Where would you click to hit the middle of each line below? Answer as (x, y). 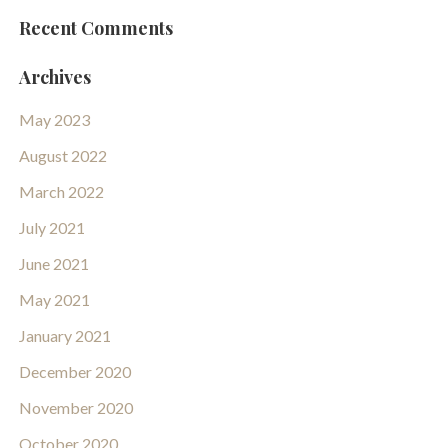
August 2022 (62, 156)
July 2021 (51, 228)
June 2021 (53, 264)
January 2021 (64, 336)
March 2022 (61, 192)
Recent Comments (95, 27)
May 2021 (54, 300)
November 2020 (75, 408)
